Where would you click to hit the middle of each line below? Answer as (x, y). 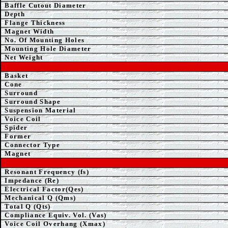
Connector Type (32, 145)
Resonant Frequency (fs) (47, 172)
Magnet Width (30, 31)
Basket (17, 76)
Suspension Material (40, 110)
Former (18, 136)
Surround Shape (33, 102)
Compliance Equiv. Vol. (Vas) (56, 215)
